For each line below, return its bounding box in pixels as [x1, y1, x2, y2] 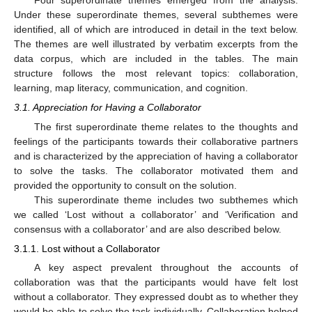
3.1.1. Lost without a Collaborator [14, 243, 160, 255]
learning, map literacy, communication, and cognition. [14, 81, 248, 93]
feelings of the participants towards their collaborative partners [14, 136, 298, 147]
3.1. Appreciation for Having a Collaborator [14, 101, 201, 113]
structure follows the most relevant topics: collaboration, [14, 67, 298, 79]
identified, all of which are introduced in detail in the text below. [14, 23, 298, 35]
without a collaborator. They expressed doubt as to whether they [14, 291, 298, 303]
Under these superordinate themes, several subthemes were [14, 8, 298, 20]
